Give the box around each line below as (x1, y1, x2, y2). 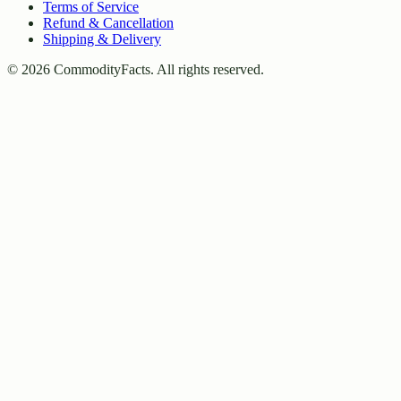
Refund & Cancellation (43, 15, 174, 31)
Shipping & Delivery (43, 31, 161, 47)
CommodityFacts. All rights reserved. (50, 62, 264, 78)
